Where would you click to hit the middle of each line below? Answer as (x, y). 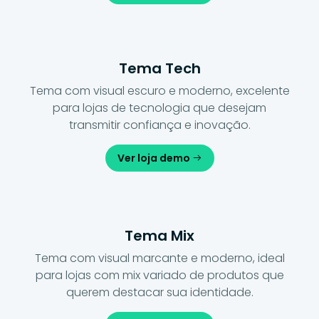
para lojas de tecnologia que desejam (159, 108)
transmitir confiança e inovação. (159, 125)
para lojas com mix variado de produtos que (159, 275)
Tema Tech (159, 68)
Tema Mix (159, 235)
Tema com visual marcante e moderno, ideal (159, 258)
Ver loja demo (155, 158)
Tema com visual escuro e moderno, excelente (159, 90)
